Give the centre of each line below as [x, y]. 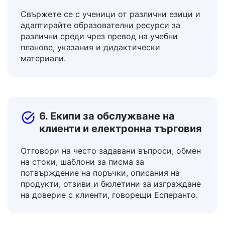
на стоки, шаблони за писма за [82, 187]
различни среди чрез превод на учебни [99, 61]
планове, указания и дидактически [90, 72]
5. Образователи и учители [108, 15]
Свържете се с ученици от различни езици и [110, 39]
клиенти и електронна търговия [121, 154]
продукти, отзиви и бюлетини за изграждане [111, 209]
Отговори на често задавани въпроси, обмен [111, 176]
